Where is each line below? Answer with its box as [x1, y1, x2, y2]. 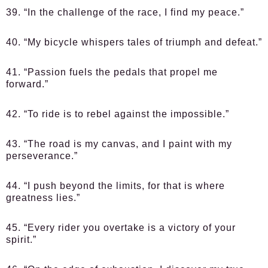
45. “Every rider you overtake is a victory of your [6, 223, 236, 233]
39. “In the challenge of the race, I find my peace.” [6, 7, 244, 17]
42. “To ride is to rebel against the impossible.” [6, 109, 229, 119]
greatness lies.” [6, 193, 80, 203]
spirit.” [6, 234, 36, 245]
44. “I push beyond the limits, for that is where [6, 181, 225, 191]
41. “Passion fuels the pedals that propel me [6, 67, 218, 77]
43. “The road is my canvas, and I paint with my [6, 139, 232, 149]
